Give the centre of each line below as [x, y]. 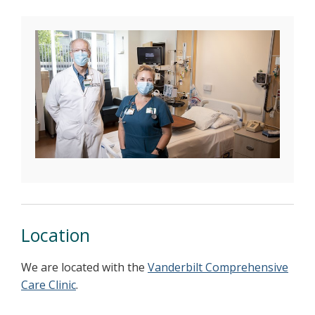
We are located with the [84, 268]
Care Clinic [49, 285]
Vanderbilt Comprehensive [218, 268]
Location [56, 235]
